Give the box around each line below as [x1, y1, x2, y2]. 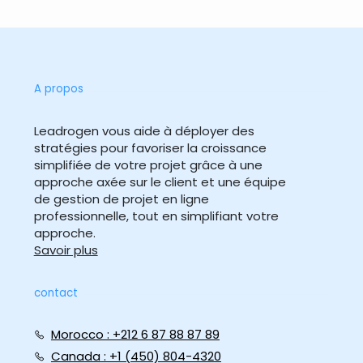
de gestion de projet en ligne [33, 190, 209, 208]
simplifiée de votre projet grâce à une [33, 156, 263, 174]
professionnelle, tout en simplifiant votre [33, 207, 279, 225]
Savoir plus [33, 241, 98, 259]
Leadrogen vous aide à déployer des [33, 122, 254, 140]
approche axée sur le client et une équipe [33, 173, 286, 191]
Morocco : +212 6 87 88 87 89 [50, 325, 220, 343]
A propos [33, 80, 83, 96]
